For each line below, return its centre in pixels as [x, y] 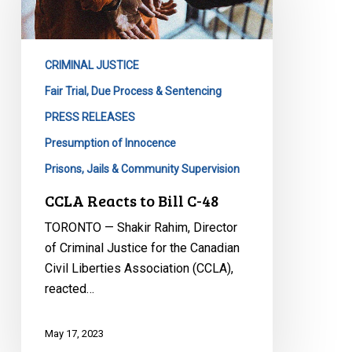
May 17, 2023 [74, 333]
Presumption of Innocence [110, 143]
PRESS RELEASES [90, 117]
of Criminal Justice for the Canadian [142, 247]
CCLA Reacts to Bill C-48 [131, 200]
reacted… [69, 288]
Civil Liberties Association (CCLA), [139, 268]
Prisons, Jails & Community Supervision [142, 169]
